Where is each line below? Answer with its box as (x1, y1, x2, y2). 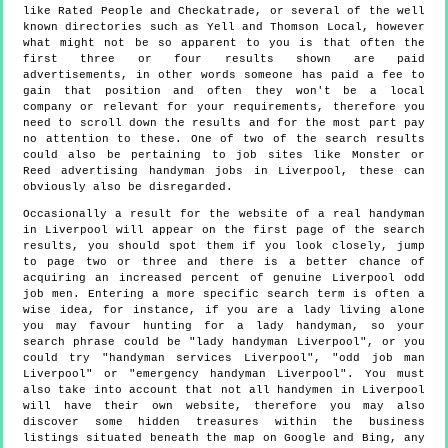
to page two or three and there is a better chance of (23, 255, 425, 268)
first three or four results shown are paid (23, 52, 425, 65)
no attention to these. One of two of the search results (23, 132, 425, 145)
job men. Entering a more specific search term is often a (23, 287, 425, 300)
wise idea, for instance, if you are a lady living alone (23, 303, 425, 316)
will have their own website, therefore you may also (23, 399, 425, 412)
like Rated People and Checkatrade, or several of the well (23, 4, 425, 17)
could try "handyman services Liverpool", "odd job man (23, 351, 425, 364)
